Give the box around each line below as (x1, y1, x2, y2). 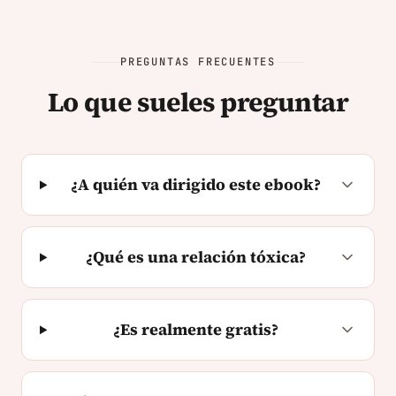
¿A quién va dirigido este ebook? (71, 173, 322, 196)
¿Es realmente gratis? (113, 318, 279, 341)
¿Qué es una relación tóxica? (86, 246, 307, 269)
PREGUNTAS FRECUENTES (120, 55, 276, 70)
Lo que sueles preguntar (47, 84, 349, 121)
